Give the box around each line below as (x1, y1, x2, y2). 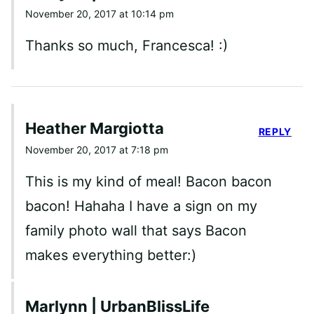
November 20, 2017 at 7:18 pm (25, 143, 168, 156)
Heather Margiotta (25, 118, 164, 137)
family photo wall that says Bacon (25, 221, 247, 239)
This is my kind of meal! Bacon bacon (25, 172, 272, 190)
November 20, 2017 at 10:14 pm (25, 7, 174, 20)
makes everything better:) (25, 246, 196, 264)
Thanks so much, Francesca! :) (25, 36, 228, 54)
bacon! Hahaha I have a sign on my (25, 197, 257, 214)
